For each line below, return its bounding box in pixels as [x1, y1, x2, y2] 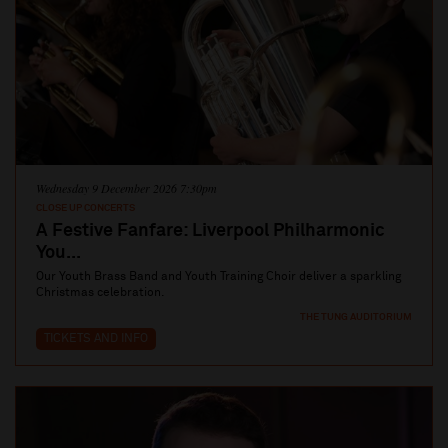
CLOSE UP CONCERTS [36, 202, 135, 213]
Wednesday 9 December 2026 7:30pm [36, 179, 217, 196]
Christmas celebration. [36, 286, 165, 299]
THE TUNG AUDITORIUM [300, 311, 412, 322]
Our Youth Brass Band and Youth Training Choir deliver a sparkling [36, 270, 401, 283]
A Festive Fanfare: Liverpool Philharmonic [36, 221, 385, 240]
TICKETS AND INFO [44, 332, 148, 345]
